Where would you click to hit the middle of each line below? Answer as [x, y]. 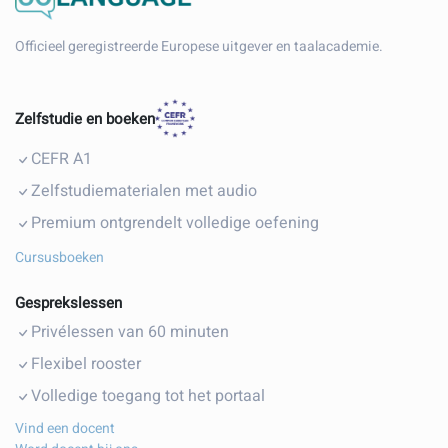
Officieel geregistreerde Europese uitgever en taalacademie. [199, 46]
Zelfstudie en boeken [85, 118]
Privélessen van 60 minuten [130, 332]
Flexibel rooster [86, 364]
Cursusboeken [59, 257]
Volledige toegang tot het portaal [148, 396]
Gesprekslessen [68, 303]
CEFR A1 [61, 158]
